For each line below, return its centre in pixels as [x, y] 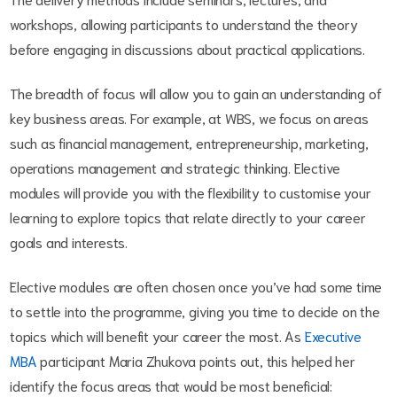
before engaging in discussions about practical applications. [187, 49]
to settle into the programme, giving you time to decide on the [195, 311]
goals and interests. [69, 242]
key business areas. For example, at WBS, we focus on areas [189, 118]
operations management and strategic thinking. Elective [175, 167]
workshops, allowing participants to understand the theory [184, 24]
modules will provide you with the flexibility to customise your [191, 192]
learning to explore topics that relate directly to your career [188, 217]
